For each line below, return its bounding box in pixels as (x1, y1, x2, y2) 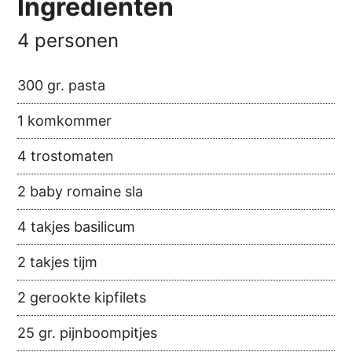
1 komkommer (17, 112, 112, 130)
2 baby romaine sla (17, 183, 144, 200)
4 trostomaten (17, 148, 115, 165)
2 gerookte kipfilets (17, 289, 147, 306)
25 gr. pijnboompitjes (17, 324, 158, 342)
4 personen (17, 29, 119, 53)
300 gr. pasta (17, 77, 106, 94)
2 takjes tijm (17, 254, 98, 271)
